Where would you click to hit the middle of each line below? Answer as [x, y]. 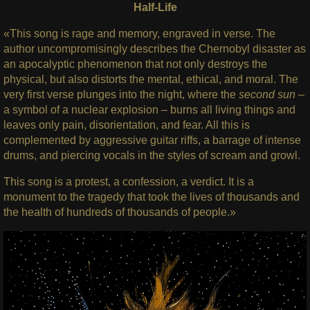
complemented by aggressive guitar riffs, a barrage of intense [152, 140]
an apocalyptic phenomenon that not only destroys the [135, 64]
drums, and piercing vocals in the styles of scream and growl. [152, 156]
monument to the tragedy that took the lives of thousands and [151, 197]
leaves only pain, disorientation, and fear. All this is [126, 125]
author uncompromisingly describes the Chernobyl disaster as [154, 49]
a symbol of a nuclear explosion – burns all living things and [149, 110]
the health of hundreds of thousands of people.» [119, 212]
